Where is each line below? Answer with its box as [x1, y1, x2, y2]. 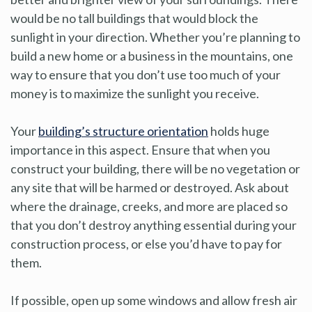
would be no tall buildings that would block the [10, 10, 258, 26]
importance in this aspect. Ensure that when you [10, 141, 270, 157]
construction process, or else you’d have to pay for [10, 235, 282, 251]
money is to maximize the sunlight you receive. [10, 85, 259, 101]
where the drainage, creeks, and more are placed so [10, 198, 288, 214]
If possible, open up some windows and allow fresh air [10, 292, 297, 308]
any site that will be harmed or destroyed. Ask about [10, 179, 289, 195]
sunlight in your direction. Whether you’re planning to [10, 29, 300, 45]
